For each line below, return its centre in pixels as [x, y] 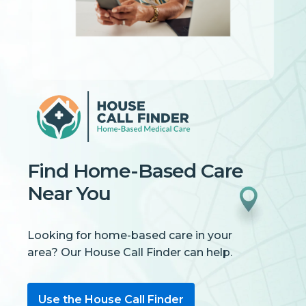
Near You [69, 194]
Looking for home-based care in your [130, 236]
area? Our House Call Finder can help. [130, 253]
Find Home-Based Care [135, 171]
